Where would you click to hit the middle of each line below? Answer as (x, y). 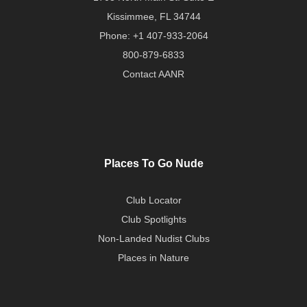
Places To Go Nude (153, 163)
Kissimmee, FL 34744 (153, 16)
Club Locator (153, 200)
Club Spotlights (153, 219)
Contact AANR (153, 74)
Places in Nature (153, 257)
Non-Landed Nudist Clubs (153, 238)
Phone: (116, 35)
